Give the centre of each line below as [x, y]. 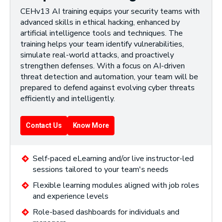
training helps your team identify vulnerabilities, [102, 44]
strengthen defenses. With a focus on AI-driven [103, 66]
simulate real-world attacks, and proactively [97, 55]
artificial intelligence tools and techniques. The [102, 33]
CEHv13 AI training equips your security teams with [110, 11]
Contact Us [44, 125]
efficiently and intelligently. [68, 98]
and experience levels [71, 196]
